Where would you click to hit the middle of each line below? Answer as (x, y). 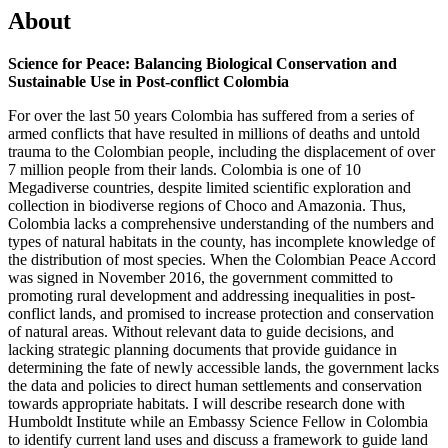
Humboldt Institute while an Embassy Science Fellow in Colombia (218, 421)
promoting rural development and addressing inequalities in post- (211, 295)
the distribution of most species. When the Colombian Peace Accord (222, 259)
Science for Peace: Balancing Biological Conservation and (202, 63)
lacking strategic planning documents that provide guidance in (202, 349)
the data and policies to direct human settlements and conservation (215, 385)
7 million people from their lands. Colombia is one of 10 (184, 169)
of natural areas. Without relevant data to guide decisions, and (201, 331)
